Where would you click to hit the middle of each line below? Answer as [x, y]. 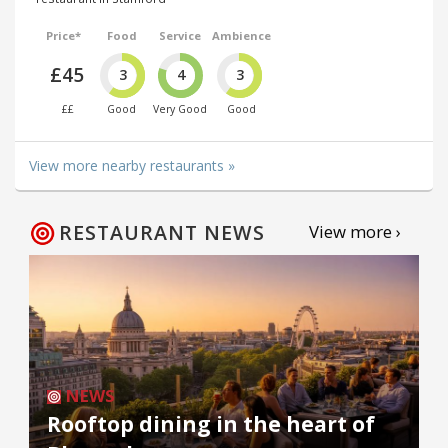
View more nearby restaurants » [132, 166]
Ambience [241, 35]
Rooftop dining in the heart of [211, 424]
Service [180, 35]
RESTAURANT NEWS [162, 233]
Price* [63, 35]
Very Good [180, 109]
